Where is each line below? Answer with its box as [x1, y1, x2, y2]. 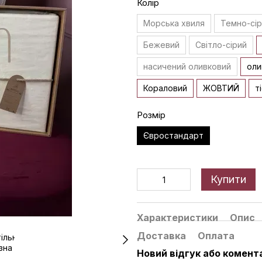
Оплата [198, 230, 235, 242]
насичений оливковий [143, 61, 231, 71]
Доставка [137, 230, 186, 242]
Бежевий [143, 40, 180, 50]
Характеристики [137, 212, 218, 223]
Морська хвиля [143, 18, 205, 28]
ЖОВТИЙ [203, 83, 239, 93]
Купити [211, 173, 246, 185]
